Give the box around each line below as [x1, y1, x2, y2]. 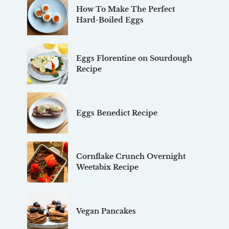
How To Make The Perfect [76, 5, 175, 14]
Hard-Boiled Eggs [76, 15, 144, 25]
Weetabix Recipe [76, 163, 139, 172]
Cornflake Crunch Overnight [76, 152, 186, 162]
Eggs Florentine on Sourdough [76, 54, 192, 63]
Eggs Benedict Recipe [76, 108, 157, 118]
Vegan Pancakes [76, 206, 136, 216]
